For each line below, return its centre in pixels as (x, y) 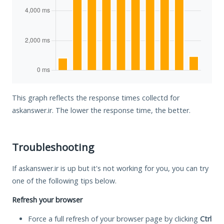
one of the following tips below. (64, 180)
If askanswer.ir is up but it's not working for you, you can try (110, 168)
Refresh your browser (47, 199)
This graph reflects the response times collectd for (96, 97)
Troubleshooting (53, 147)
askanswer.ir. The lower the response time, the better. (101, 110)
